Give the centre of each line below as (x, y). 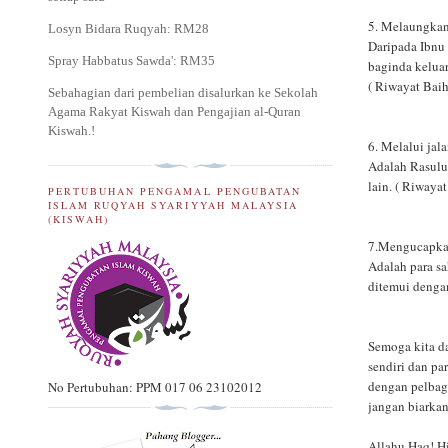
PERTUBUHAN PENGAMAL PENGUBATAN (174, 190)
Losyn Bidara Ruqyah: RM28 (128, 29)
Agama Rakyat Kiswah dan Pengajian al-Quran (174, 112)
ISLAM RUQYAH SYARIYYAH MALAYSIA (173, 204)
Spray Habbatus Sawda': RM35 (131, 61)
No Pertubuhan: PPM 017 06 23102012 (155, 387)
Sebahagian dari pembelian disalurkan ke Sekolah (183, 93)
